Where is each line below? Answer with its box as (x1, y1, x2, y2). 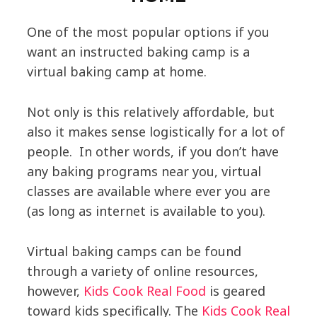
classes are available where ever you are (26, 183, 270, 200)
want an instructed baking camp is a (26, 43, 250, 61)
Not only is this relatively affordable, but (26, 103, 275, 121)
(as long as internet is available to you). (26, 202, 265, 220)
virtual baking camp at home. (26, 63, 210, 81)
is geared (205, 282, 265, 299)
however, (26, 282, 83, 299)
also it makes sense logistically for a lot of (26, 123, 285, 141)
